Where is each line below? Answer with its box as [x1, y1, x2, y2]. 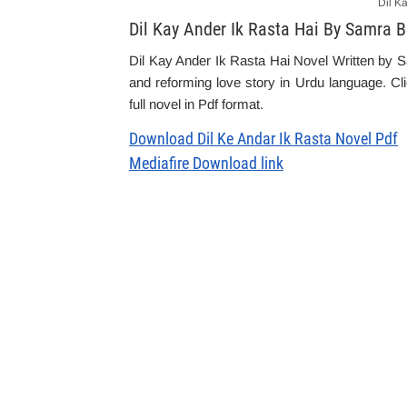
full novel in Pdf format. [129, 96, 263, 112]
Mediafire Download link [129, 154, 283, 173]
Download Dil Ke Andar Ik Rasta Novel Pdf [129, 129, 398, 148]
